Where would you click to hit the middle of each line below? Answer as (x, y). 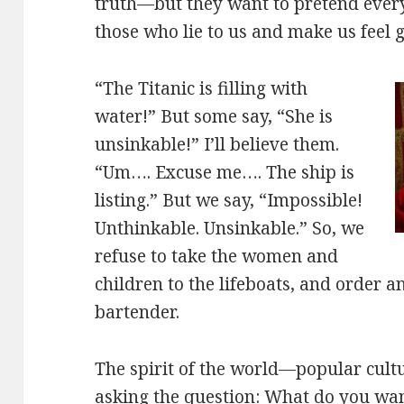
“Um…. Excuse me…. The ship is (225, 172)
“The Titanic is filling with (202, 88)
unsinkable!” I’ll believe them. (217, 144)
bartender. (138, 312)
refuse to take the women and (217, 256)
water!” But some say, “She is (214, 116)
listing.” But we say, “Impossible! (229, 200)
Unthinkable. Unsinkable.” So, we (230, 228)
